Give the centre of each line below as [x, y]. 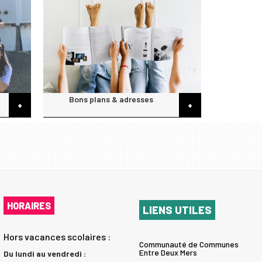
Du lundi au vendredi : [44, 254]
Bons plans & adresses [111, 99]
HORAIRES [29, 206]
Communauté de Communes [189, 244]
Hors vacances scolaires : [57, 237]
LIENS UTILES [177, 210]
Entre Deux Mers [168, 252]
